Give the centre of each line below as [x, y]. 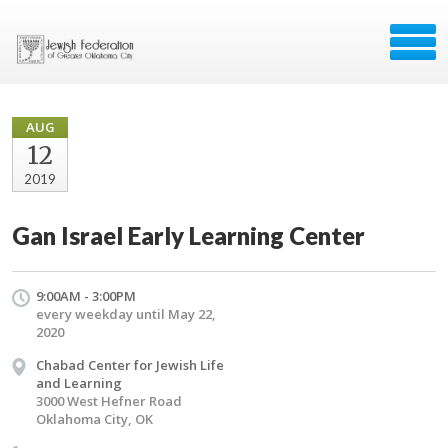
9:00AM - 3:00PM [86, 296]
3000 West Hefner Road [109, 401]
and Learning [79, 383]
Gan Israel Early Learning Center [188, 235]
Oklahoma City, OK [94, 419]
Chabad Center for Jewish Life [130, 365]
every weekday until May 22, [126, 314]
